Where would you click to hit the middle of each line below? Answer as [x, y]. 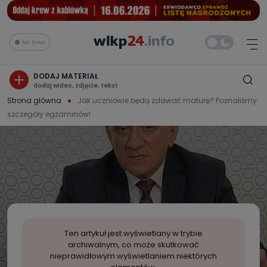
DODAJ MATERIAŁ [66, 76]
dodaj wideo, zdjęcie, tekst [76, 85]
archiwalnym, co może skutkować [133, 245]
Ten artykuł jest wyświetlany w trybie [133, 233]
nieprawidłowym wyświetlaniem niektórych [133, 256]
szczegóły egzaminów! [49, 114]
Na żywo [33, 42]
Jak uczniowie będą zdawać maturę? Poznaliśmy [167, 100]
